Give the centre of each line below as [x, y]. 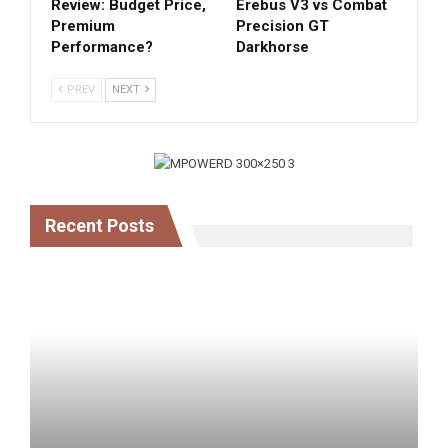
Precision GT [282, 25]
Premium [83, 25]
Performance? [102, 46]
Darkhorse [272, 46]
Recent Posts [99, 226]
